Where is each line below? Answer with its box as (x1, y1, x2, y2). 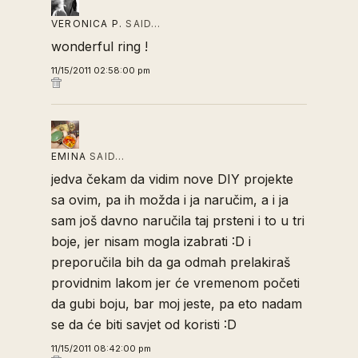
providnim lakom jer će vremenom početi (51, 275, 300, 292)
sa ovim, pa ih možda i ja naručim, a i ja (51, 192, 288, 209)
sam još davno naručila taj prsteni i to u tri (51, 213, 304, 229)
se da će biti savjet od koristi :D (51, 316, 237, 333)
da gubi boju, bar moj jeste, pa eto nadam (51, 296, 302, 312)
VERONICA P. (51, 18, 123, 30)
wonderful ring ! (51, 38, 148, 55)
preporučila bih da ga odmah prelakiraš (51, 254, 290, 271)
